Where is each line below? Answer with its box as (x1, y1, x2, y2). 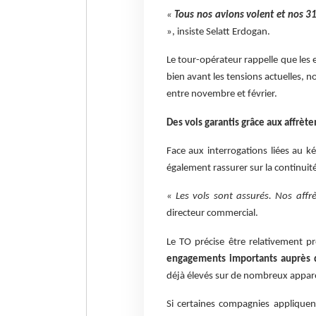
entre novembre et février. (166, 89, 277, 100)
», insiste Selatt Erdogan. (166, 26, 270, 37)
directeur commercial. (166, 208, 258, 219)
